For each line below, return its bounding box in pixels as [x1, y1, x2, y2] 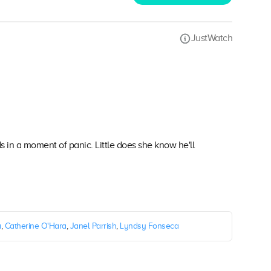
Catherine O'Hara [4, 221, 67, 231]
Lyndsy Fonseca [120, 221, 178, 231]
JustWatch [191, 32, 232, 44]
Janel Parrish [70, 221, 116, 231]
